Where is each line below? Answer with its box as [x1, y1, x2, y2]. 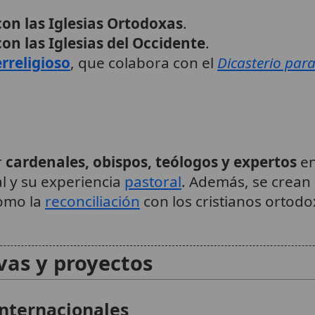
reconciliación [44, 191, 140, 211]
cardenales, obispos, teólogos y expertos [5, 151, 297, 172]
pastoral [124, 171, 181, 191]
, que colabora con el [70, 53, 217, 73]
